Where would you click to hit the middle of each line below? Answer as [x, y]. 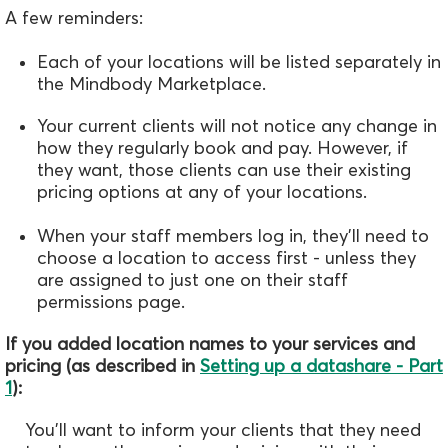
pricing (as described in [102, 366]
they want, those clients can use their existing [224, 170]
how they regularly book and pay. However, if [222, 148]
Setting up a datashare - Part [321, 366]
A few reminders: [74, 18]
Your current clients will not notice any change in [237, 126]
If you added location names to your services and [210, 344]
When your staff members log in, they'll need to [233, 236]
